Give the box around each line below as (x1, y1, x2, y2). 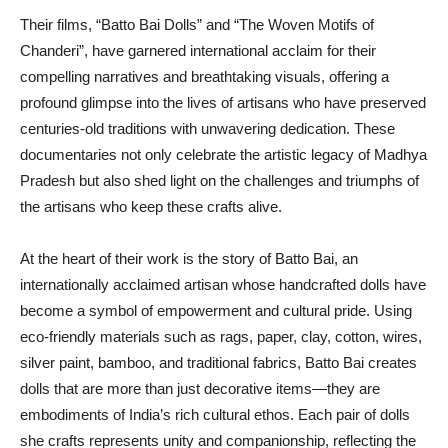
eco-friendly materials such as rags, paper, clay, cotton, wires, (20, 328, 422, 346)
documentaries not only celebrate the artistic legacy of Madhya (20, 146, 427, 164)
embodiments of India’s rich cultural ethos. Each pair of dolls (20, 406, 410, 424)
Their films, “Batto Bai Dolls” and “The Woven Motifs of (20, 16, 374, 34)
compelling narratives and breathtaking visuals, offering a (20, 68, 389, 86)
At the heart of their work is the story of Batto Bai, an (20, 250, 358, 268)
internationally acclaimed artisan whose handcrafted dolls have (20, 276, 426, 294)
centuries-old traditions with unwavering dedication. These (20, 120, 395, 138)
